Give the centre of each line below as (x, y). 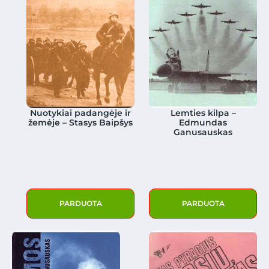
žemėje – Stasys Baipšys (81, 123)
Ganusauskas (203, 132)
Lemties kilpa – (203, 113)
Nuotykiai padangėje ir (81, 113)
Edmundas (203, 123)
